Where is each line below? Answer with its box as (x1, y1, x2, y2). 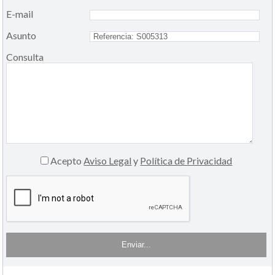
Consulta (6, 50, 44, 63)
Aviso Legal (83, 154, 132, 166)
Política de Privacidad (140, 154, 233, 166)
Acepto (48, 154, 84, 166)
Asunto (6, 29, 37, 41)
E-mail (6, 7, 34, 20)
